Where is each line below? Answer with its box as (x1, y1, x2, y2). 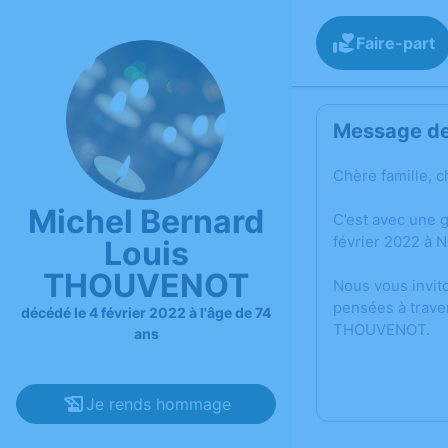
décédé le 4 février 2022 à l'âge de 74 (21, 304, 271, 321)
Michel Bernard (28, 202, 264, 241)
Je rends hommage (85, 394, 231, 414)
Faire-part (356, 33, 435, 53)
